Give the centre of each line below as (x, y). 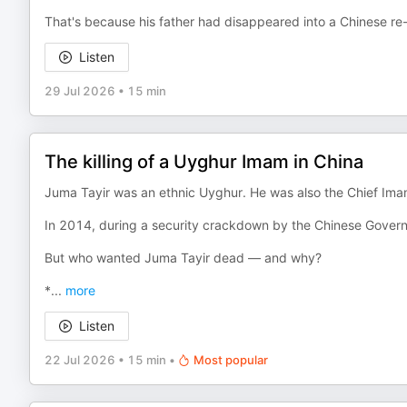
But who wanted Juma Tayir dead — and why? (183, 258)
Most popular (231, 360)
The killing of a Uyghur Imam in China (204, 162)
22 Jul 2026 (80, 360)
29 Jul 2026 (80, 91)
